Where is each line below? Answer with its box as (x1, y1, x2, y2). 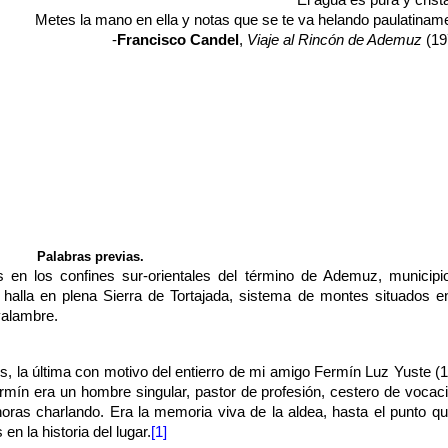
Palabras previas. (37, 249, 144, 265)
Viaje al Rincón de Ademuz (247, 32, 422, 49)
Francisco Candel (117, 32, 239, 49)
